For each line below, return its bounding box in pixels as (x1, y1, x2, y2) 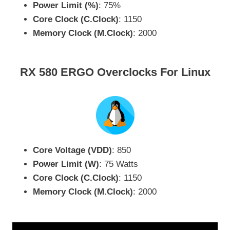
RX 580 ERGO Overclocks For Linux (20, 66, 210, 79)
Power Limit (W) (33, 159, 99, 169)
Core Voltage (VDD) (33, 145, 112, 155)
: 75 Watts (99, 159, 138, 169)
